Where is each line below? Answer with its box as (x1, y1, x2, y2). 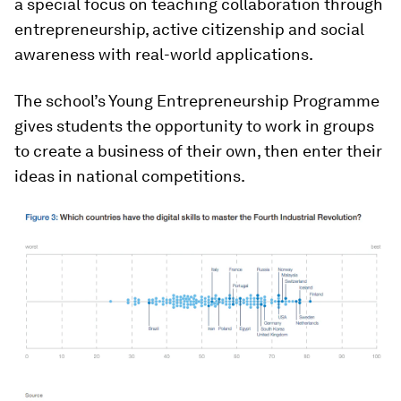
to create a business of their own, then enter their (14, 141, 382, 161)
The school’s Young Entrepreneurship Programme (14, 91, 380, 111)
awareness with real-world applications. (14, 45, 313, 64)
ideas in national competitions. (14, 166, 245, 186)
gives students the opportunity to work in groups (14, 116, 374, 136)
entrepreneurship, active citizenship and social (14, 20, 364, 39)
